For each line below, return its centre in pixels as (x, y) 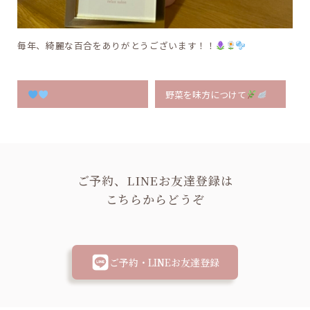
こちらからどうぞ (155, 199)
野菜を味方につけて (206, 94)
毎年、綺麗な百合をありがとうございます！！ (117, 45)
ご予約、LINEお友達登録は (155, 181)
